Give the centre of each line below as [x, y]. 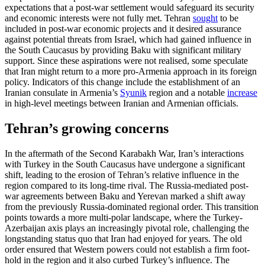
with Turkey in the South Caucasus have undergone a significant [125, 164]
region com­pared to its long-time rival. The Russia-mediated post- [127, 186]
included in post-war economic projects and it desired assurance [123, 29]
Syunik [133, 93]
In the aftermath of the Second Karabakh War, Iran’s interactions [124, 154]
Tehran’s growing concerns [87, 129]
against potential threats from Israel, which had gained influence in [128, 40]
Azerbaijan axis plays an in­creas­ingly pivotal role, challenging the [127, 228]
